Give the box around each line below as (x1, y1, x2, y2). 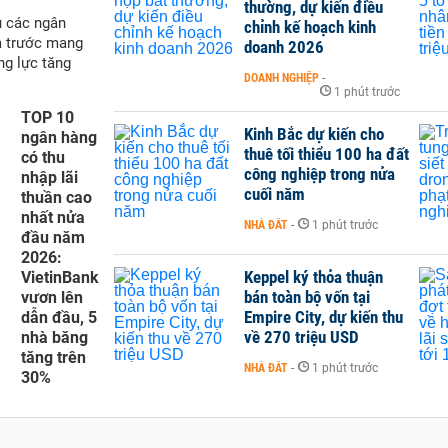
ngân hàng (21, 127, 97, 147)
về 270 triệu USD (244, 326, 359, 347)
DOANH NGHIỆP (244, 70, 319, 85)
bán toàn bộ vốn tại (244, 286, 370, 307)
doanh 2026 (244, 36, 324, 57)
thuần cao (21, 187, 92, 207)
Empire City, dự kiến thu (244, 306, 403, 327)
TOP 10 (21, 107, 74, 127)
